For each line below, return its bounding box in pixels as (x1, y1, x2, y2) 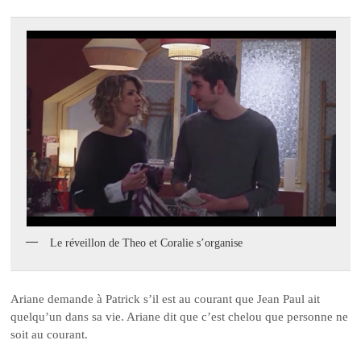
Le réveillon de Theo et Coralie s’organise (50, 237, 243, 250)
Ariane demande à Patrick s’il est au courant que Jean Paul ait (10, 292, 321, 305)
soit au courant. (10, 327, 89, 341)
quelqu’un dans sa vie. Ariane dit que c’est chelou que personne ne (10, 309, 349, 323)
